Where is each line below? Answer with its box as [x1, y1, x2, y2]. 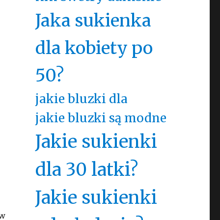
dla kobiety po [35, 37, 153, 59]
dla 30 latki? [35, 159, 138, 181]
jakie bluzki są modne [35, 110, 166, 126]
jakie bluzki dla [35, 91, 128, 107]
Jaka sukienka [35, 9, 151, 31]
